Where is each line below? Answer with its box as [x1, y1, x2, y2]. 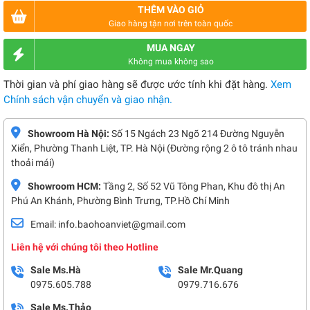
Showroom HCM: [28, 181, 101, 192]
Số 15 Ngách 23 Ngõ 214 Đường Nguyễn [109, 128, 284, 139]
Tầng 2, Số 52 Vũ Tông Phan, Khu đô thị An [101, 181, 285, 192]
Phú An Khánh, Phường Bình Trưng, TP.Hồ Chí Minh [11, 195, 230, 206]
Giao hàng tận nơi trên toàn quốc [109, 19, 232, 28]
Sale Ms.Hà [30, 264, 81, 275]
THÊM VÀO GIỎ [137, 4, 204, 15]
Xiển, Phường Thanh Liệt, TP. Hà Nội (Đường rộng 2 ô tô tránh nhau [11, 143, 298, 154]
